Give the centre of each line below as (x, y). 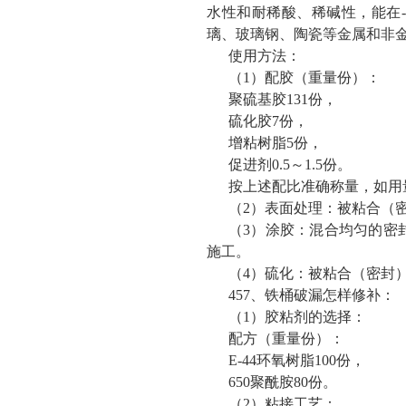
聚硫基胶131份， (283, 99)
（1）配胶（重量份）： (304, 77)
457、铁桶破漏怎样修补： (312, 295)
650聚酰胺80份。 (283, 382)
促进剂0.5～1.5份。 (290, 164)
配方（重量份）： (286, 338)
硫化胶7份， (268, 121)
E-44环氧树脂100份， (297, 360)
